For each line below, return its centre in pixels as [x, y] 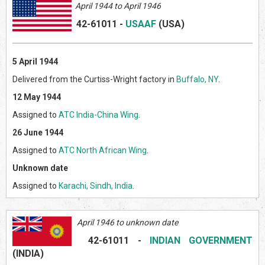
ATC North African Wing [103, 150]
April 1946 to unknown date [125, 222]
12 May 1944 [37, 97]
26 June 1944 [38, 132]
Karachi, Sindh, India [96, 185]
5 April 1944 [35, 61]
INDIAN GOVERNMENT [201, 240]
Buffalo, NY [197, 79]
